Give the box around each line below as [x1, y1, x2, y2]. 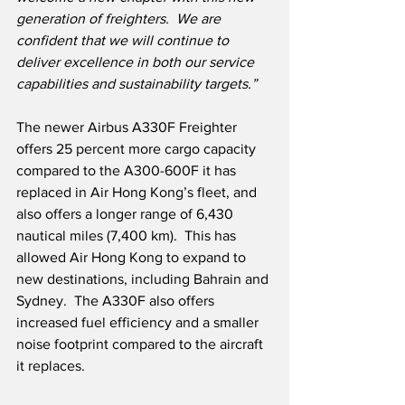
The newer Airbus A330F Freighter [16, 119, 240, 136]
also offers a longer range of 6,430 [16, 206, 237, 222]
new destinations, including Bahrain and [16, 271, 272, 287]
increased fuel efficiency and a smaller [16, 315, 262, 331]
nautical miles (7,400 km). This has [16, 228, 240, 244]
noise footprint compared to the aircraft [16, 336, 267, 353]
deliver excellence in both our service [16, 54, 258, 71]
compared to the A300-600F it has [16, 163, 240, 179]
